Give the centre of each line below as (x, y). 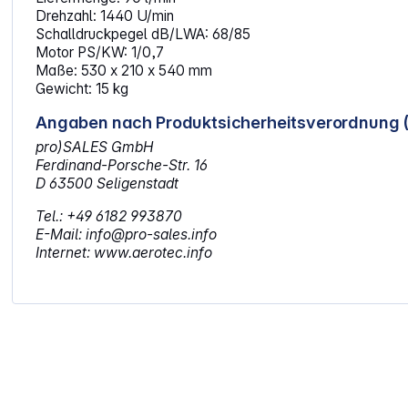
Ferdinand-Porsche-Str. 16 (122, 165)
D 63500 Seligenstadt (107, 183)
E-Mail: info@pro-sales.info (127, 234)
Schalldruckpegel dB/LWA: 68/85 (143, 34)
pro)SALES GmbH (95, 147)
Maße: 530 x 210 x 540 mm (124, 70)
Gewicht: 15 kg (82, 88)
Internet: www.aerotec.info (124, 252)
